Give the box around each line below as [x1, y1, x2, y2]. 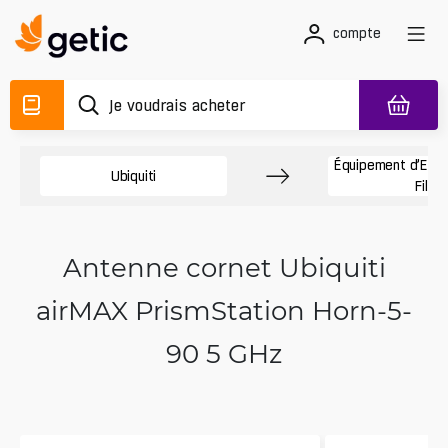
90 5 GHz [166, 336, 282, 370]
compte [333, 25, 381, 41]
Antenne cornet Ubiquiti [62, 250, 386, 284]
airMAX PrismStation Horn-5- [36, 293, 412, 327]
